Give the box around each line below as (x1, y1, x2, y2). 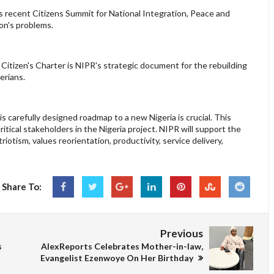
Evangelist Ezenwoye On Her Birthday (40, 253, 195, 264)
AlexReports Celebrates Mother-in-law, (41, 241, 203, 252)
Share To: (2, 181, 42, 193)
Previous (160, 227, 203, 240)
